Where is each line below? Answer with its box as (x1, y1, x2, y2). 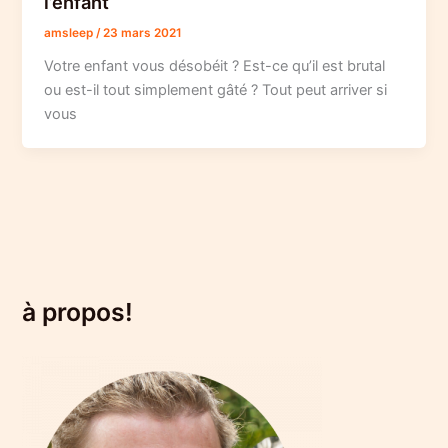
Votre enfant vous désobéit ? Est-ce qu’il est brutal (44, 57, 386, 76)
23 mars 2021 (103, 26, 183, 41)
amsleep (44, 26, 97, 41)
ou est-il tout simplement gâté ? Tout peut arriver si (44, 81, 388, 100)
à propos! (22, 296, 134, 327)
